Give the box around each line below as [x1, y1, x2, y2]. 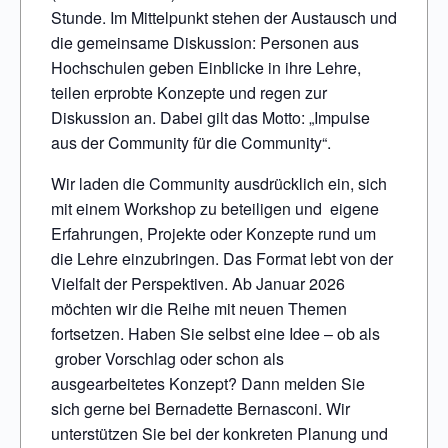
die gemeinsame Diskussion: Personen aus [51, 31, 359, 55]
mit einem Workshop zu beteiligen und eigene [51, 197, 379, 221]
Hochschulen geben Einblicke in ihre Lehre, [51, 56, 361, 80]
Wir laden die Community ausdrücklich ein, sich [51, 172, 387, 196]
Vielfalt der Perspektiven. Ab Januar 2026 [51, 272, 345, 296]
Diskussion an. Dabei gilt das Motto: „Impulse [51, 106, 370, 130]
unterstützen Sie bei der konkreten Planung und [51, 422, 388, 446]
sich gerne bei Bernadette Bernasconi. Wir [51, 397, 350, 421]
